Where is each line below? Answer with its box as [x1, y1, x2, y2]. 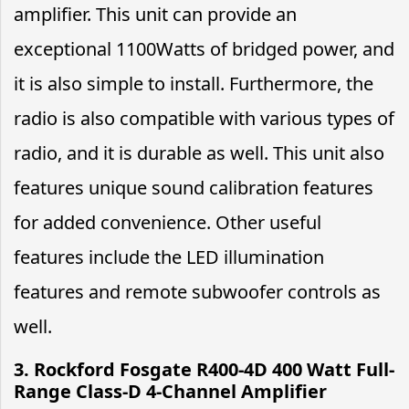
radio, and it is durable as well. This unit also [14, 140, 384, 165]
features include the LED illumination [14, 244, 324, 269]
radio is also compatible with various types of [14, 105, 394, 131]
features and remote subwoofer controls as [14, 278, 381, 304]
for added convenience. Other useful [14, 209, 321, 235]
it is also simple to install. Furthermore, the [14, 70, 373, 96]
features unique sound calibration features [14, 174, 373, 200]
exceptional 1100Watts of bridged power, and [14, 36, 394, 61]
